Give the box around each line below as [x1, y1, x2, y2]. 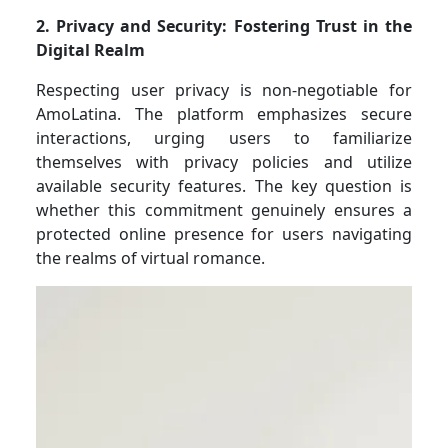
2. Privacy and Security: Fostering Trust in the [36, 14, 412, 37]
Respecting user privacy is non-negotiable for [36, 78, 412, 101]
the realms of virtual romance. [36, 246, 265, 269]
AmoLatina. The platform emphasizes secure [36, 102, 412, 125]
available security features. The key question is [36, 174, 412, 197]
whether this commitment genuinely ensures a [36, 198, 412, 221]
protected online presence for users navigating [36, 222, 412, 245]
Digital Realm [36, 38, 145, 61]
